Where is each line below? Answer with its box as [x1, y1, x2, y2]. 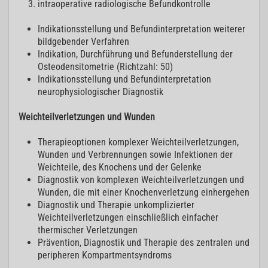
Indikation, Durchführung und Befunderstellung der [38, 48, 233, 60]
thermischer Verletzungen [38, 224, 138, 236]
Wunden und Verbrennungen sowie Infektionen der [38, 149, 233, 161]
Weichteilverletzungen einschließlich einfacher [38, 212, 218, 224]
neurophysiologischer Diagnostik [38, 86, 163, 98]
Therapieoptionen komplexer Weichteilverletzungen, [38, 136, 239, 148]
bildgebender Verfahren [38, 36, 129, 48]
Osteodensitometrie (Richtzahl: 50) [38, 61, 173, 73]
